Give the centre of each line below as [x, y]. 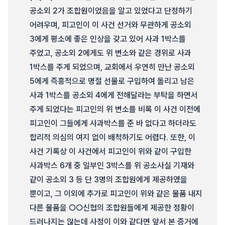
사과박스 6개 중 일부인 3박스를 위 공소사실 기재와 [112, 165]
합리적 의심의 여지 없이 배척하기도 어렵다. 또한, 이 [113, 137]
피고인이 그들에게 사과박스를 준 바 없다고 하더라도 [113, 123]
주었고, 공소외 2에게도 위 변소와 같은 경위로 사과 [110, 53]
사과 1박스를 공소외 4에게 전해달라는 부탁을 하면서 [114, 95]
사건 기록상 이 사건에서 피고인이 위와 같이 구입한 [110, 151]
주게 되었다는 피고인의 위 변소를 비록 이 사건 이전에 [115, 109]
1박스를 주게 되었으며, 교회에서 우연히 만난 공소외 [112, 67]
